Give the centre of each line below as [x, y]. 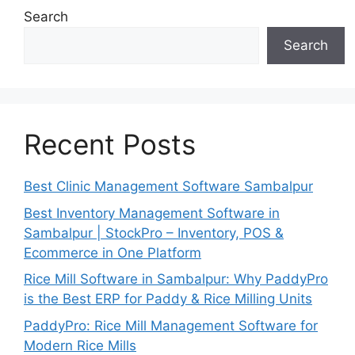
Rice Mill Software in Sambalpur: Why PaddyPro [176, 279]
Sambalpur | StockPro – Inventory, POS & [154, 233]
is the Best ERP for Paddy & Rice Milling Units [168, 299]
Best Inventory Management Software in [152, 213]
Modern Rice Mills [80, 345]
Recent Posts [110, 145]
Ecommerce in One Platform [113, 252]
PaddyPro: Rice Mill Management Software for [171, 325]
